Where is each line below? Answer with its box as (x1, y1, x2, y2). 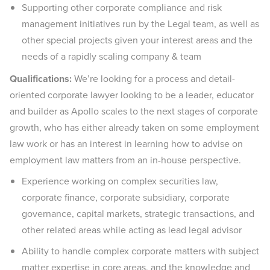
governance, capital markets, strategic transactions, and (22, 207, 254, 221)
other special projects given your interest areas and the (22, 33, 253, 47)
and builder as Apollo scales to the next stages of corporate (10, 104, 258, 118)
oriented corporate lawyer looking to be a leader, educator (10, 88, 254, 102)
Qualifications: (10, 72, 72, 86)
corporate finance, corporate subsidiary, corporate (22, 190, 230, 204)
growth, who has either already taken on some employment (10, 121, 259, 134)
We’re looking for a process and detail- (72, 72, 235, 86)
